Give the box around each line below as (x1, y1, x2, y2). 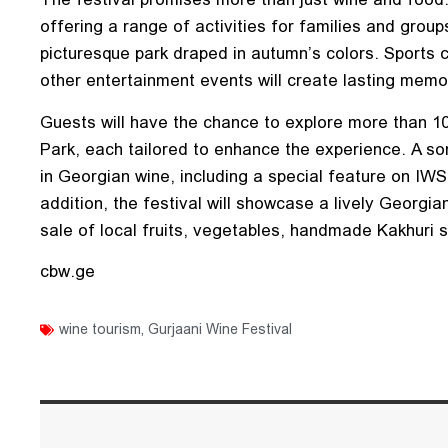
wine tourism (59, 321, 141, 338)
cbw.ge (40, 261, 95, 282)
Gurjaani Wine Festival (148, 321, 292, 338)
